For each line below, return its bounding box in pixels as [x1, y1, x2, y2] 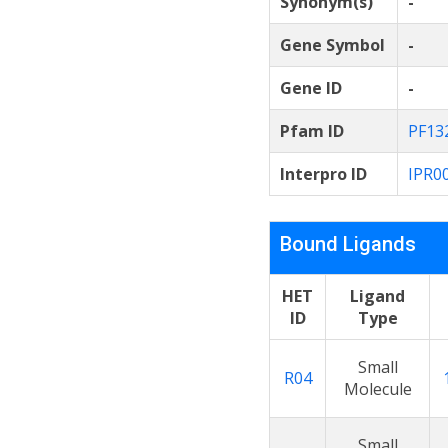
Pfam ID [280, 120, 344, 142]
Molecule [343, 378, 412, 400]
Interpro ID [280, 163, 367, 185]
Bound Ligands [280, 232, 416, 256]
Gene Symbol [280, 34, 385, 56]
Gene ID [280, 77, 342, 99]
